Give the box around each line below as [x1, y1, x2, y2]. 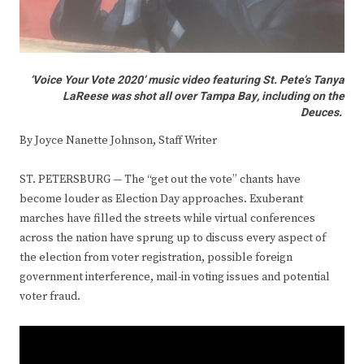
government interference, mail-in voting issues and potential [19, 270, 330, 285]
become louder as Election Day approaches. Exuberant [19, 192, 303, 207]
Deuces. [301, 104, 344, 122]
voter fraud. [19, 289, 80, 305]
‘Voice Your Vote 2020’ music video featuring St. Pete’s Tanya [30, 71, 344, 89]
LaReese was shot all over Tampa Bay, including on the [63, 88, 344, 106]
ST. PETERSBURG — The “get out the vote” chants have [19, 172, 301, 188]
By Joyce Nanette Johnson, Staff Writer [19, 133, 217, 149]
